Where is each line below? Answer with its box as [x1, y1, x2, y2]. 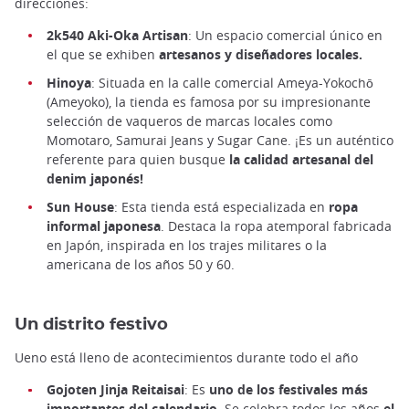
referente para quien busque [47, 150, 229, 168]
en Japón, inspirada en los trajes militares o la [47, 236, 327, 254]
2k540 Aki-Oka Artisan [47, 26, 188, 44]
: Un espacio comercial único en [188, 26, 383, 44]
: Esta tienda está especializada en [114, 197, 329, 215]
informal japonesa [47, 216, 161, 235]
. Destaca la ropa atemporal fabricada [161, 216, 392, 235]
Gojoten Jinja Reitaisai [47, 380, 184, 398]
